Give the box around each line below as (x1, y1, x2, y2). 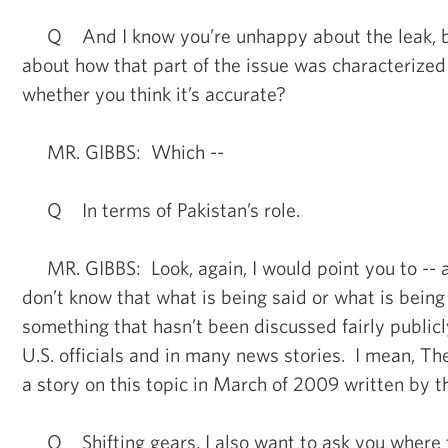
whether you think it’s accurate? (22, 81, 286, 105)
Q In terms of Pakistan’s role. (22, 197, 300, 221)
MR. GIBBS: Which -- (22, 139, 224, 163)
